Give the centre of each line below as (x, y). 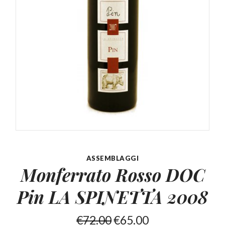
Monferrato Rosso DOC (113, 175)
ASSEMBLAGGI (113, 158)
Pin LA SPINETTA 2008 (113, 197)
